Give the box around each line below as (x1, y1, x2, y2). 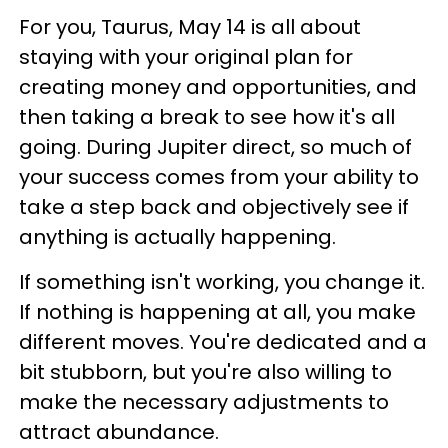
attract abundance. (19, 418, 224, 446)
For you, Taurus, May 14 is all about (19, 13, 361, 41)
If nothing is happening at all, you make (19, 298, 416, 326)
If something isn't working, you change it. (19, 268, 425, 296)
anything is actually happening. (19, 223, 336, 251)
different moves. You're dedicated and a (19, 328, 427, 356)
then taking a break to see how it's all (19, 103, 395, 131)
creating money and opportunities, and (19, 73, 417, 101)
